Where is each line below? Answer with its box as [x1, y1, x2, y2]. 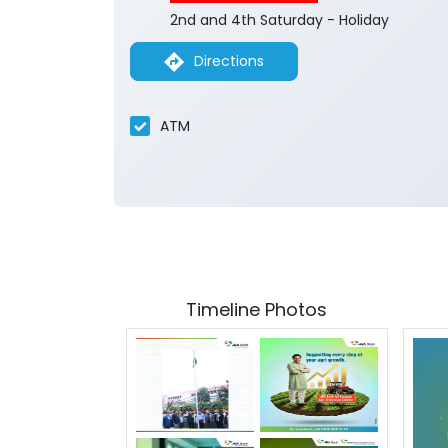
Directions [194, 51, 264, 72]
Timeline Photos [186, 297, 328, 323]
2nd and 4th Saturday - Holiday [170, 10, 389, 31]
